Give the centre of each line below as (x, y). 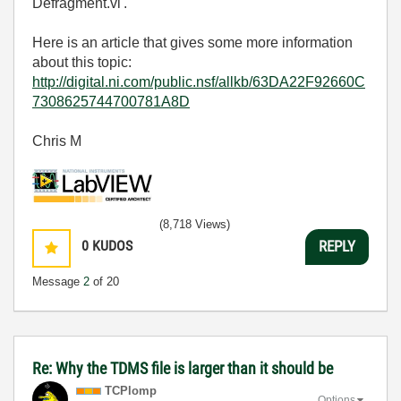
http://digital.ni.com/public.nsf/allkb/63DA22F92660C (199, 82)
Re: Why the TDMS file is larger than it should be (183, 368)
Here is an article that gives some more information (192, 43)
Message (58, 281)
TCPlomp (131, 390)
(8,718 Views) (195, 224)
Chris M (59, 141)
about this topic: (82, 62)
